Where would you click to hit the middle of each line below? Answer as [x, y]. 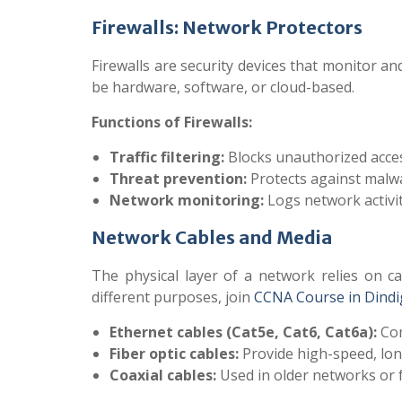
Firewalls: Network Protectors [227, 27]
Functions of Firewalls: [172, 122]
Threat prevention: [178, 179]
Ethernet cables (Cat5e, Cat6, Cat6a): [243, 332]
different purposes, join [173, 297]
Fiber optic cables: [174, 354]
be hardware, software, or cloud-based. [223, 87]
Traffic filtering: [167, 157]
